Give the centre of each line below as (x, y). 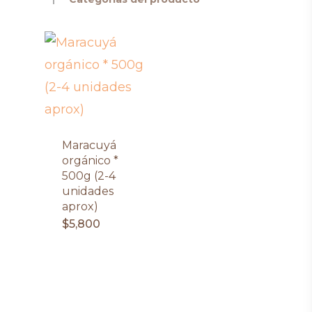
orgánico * (90, 161)
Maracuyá (89, 145)
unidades (88, 191)
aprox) (80, 206)
